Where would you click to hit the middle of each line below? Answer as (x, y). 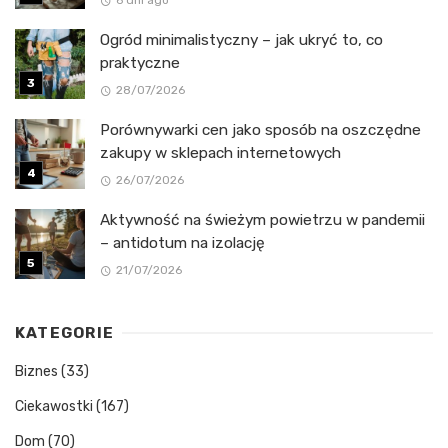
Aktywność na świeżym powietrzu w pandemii (262, 219)
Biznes (36, 371)
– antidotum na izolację (182, 242)
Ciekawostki (54, 406)
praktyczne (140, 62)
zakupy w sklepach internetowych (220, 152)
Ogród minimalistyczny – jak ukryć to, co (241, 39)
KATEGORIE (65, 332)
